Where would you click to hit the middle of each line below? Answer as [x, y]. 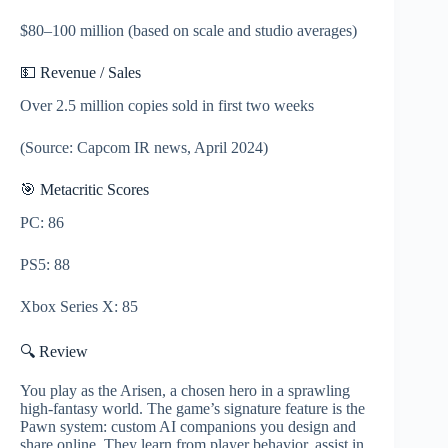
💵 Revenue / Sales [80, 73]
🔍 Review [54, 351]
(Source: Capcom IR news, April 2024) [144, 147]
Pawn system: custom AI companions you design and [188, 426]
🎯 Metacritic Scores [84, 189]
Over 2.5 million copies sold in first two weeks [167, 105]
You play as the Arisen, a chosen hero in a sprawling [185, 390]
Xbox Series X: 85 [79, 306]
